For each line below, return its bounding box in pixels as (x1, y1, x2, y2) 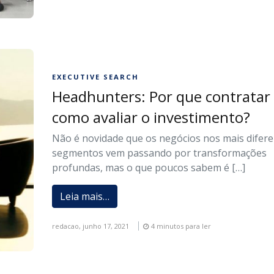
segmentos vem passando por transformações (52, 146, 267, 160)
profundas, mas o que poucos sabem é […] (52, 160, 246, 174)
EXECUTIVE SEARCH (52, 72, 139, 81)
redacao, (52, 221, 83, 231)
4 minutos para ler (151, 221, 212, 231)
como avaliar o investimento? (52, 106, 251, 127)
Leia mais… (60, 189, 110, 203)
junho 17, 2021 (83, 221, 130, 231)
